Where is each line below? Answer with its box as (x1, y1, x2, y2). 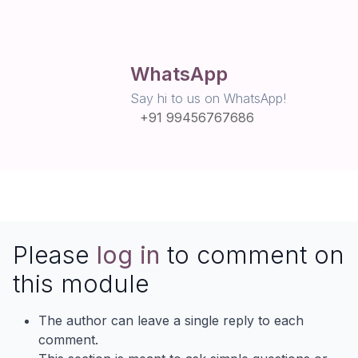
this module (13, 268, 149, 298)
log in (97, 240, 160, 269)
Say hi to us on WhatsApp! (129, 90, 286, 106)
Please (13, 240, 97, 269)
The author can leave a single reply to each (38, 312, 304, 328)
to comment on (160, 240, 344, 269)
